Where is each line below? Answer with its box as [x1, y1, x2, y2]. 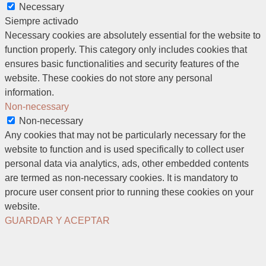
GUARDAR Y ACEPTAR [5, 215, 110, 226]
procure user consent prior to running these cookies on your [5, 186, 254, 197]
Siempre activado [5, 15, 78, 26]
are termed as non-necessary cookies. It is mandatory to [5, 172, 238, 183]
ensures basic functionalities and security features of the [5, 58, 239, 69]
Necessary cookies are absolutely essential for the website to [5, 30, 261, 40]
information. [5, 87, 54, 97]
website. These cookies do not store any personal [5, 72, 213, 83]
